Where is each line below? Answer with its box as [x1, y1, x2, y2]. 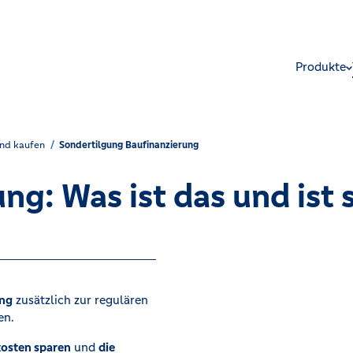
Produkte [295, 59, 346, 74]
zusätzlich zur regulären [13, 292, 149, 307]
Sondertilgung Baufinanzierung [59, 139, 199, 150]
